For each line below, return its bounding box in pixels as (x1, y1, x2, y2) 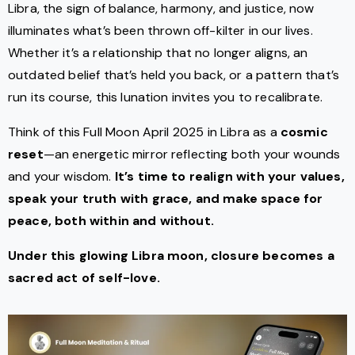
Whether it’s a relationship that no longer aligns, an (8, 44, 308, 62)
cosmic (280, 124, 328, 141)
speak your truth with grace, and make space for (8, 190, 323, 208)
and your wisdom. (8, 168, 115, 185)
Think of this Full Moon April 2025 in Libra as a (8, 124, 281, 141)
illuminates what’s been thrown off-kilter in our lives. (8, 22, 313, 40)
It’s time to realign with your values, (114, 168, 345, 185)
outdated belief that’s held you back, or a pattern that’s (8, 67, 340, 84)
